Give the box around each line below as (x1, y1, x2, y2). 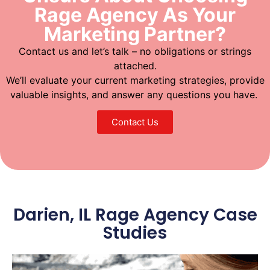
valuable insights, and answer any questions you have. (10, 88, 260, 101)
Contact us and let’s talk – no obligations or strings (19, 45, 251, 57)
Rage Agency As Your (34, 2, 236, 27)
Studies (103, 221, 167, 245)
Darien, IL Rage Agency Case (13, 203, 257, 227)
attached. (113, 59, 157, 72)
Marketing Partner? (44, 22, 226, 46)
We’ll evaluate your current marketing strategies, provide (5, 74, 265, 86)
